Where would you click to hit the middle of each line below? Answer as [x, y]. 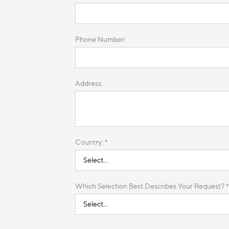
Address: [89, 83]
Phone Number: [100, 39]
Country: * [91, 142]
